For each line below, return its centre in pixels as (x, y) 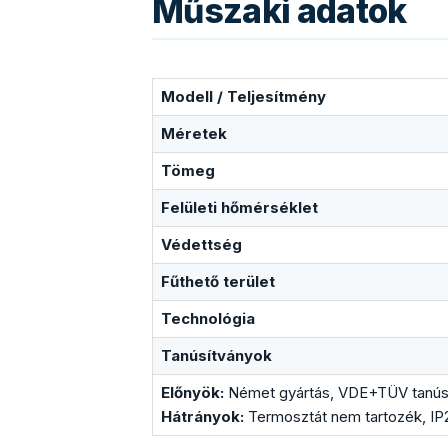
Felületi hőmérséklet (239, 207)
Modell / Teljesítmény (243, 96)
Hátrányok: (202, 416)
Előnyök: (192, 392)
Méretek (194, 133)
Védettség (201, 244)
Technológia (208, 318)
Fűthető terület (218, 281)
